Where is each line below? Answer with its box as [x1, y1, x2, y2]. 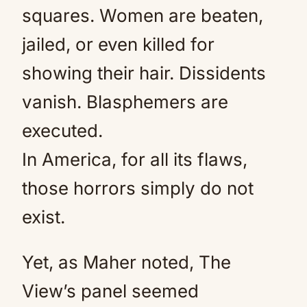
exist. [22, 206, 65, 228]
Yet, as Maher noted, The [22, 251, 231, 273]
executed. [22, 120, 103, 141]
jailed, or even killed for [22, 34, 214, 55]
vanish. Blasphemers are [22, 91, 228, 112]
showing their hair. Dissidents [22, 62, 266, 84]
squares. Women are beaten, [22, 5, 263, 26]
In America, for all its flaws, [22, 149, 247, 170]
